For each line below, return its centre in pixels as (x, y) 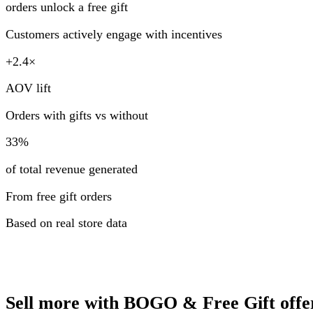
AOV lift (28, 88)
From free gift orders (59, 196)
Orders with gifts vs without (77, 115)
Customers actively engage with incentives (114, 35)
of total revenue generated (72, 169)
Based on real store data (66, 223)
